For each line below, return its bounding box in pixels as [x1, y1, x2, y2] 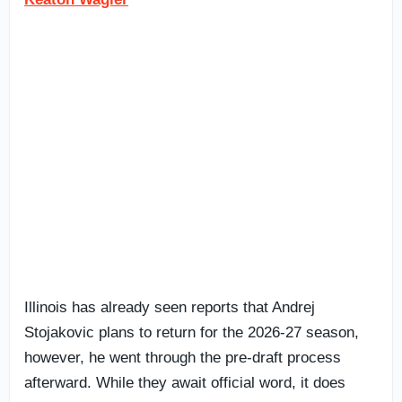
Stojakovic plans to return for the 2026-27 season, [24, 323, 359, 341]
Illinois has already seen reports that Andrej [24, 298, 315, 316]
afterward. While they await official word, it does [24, 373, 345, 391]
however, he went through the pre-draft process [24, 348, 341, 366]
